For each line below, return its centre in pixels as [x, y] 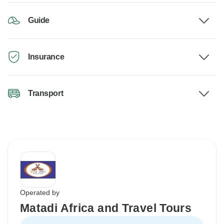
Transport [46, 93]
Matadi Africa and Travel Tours [106, 208]
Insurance [46, 57]
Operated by [40, 193]
